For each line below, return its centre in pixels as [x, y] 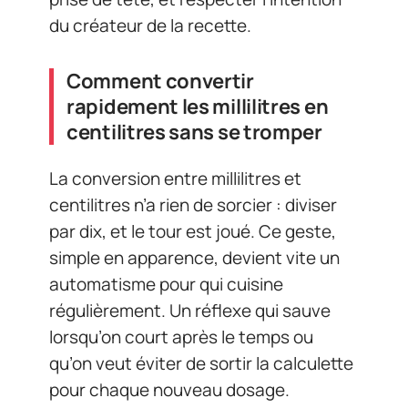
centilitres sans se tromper [194, 132]
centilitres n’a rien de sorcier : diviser [193, 204]
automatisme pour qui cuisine [166, 284]
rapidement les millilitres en [198, 107]
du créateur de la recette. [150, 25]
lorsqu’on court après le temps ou [181, 337]
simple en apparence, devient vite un [194, 257]
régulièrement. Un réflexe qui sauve [190, 310]
